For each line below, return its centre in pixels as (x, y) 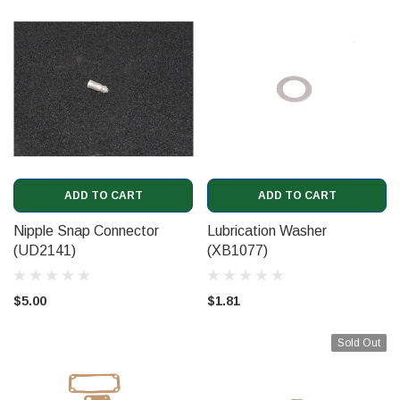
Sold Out (359, 342)
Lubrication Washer (267, 231)
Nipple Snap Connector (86, 231)
